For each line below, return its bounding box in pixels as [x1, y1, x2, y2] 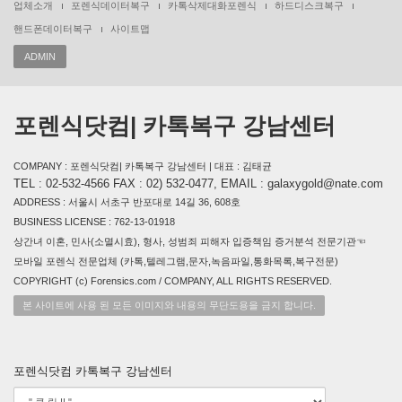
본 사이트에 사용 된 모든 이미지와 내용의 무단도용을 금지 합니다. [22, 300, 316, 310]
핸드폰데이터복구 [13, 23, 92, 34]
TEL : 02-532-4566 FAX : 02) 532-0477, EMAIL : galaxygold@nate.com [13, 177, 383, 190]
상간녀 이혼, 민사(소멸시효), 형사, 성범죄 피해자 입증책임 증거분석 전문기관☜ [13, 236, 366, 247]
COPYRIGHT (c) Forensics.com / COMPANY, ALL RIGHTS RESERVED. [13, 275, 332, 286]
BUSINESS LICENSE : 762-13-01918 [13, 216, 175, 227]
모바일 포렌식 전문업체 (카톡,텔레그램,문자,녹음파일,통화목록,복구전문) [13, 256, 338, 267]
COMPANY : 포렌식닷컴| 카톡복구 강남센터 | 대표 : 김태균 [13, 161, 272, 171]
